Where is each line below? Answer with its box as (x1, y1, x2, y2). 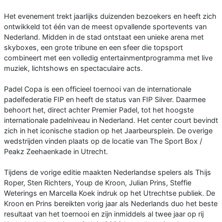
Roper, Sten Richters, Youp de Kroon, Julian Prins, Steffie (4, 178, 191, 187)
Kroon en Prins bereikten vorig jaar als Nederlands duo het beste (4, 199, 218, 208)
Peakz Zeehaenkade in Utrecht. (4, 147, 108, 156)
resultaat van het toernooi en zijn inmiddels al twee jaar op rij (4, 210, 204, 219)
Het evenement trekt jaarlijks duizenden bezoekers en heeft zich (4, 12, 217, 21)
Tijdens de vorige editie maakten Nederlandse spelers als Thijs (4, 168, 211, 177)
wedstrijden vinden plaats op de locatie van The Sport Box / (4, 137, 202, 146)
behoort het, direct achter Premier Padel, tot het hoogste (4, 106, 194, 114)
